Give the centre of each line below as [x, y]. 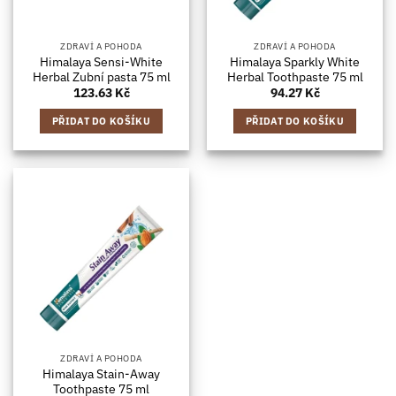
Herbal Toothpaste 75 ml [295, 76]
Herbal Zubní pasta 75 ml [101, 76]
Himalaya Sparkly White [295, 61]
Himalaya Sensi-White [101, 61]
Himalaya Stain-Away [101, 373]
